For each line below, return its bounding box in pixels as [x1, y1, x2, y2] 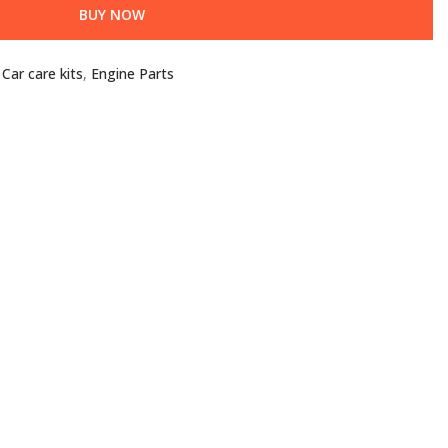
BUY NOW [79, 5, 145, 24]
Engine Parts [91, 64, 174, 83]
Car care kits [2, 64, 83, 83]
